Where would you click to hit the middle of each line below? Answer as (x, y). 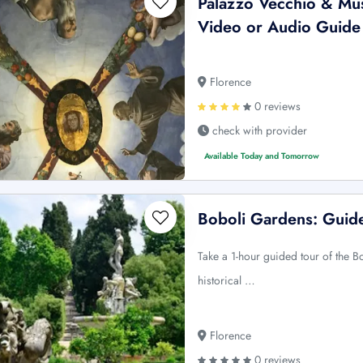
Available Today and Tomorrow (262, 156)
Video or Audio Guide (280, 27)
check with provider (258, 130)
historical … (227, 280)
